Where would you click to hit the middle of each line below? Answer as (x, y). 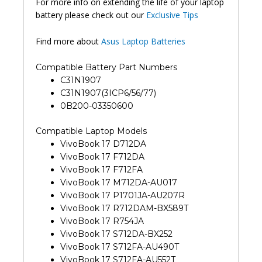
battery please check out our (91, 15)
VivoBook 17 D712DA (103, 144)
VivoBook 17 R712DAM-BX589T (124, 208)
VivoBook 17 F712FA (101, 169)
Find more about (68, 41)
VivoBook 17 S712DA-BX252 (116, 234)
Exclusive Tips (172, 15)
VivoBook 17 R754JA (102, 221)
